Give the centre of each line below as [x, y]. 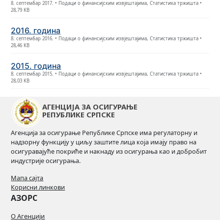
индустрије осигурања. [46, 161]
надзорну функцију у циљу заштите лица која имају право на [104, 142]
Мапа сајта [27, 178]
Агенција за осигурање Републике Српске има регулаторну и [104, 133]
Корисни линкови [38, 187]
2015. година [36, 66]
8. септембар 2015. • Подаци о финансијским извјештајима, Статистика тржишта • [107, 74]
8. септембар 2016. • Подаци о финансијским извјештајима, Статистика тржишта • [107, 39]
